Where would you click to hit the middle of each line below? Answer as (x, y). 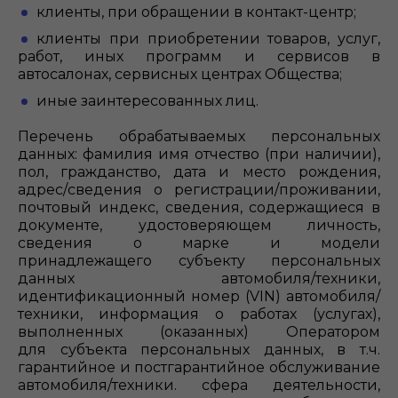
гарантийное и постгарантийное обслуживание (199, 367)
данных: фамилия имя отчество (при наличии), (199, 154)
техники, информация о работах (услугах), (199, 314)
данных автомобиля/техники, (199, 279)
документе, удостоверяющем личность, (199, 225)
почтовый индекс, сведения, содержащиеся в (199, 207)
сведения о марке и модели (199, 243)
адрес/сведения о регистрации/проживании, (199, 190)
